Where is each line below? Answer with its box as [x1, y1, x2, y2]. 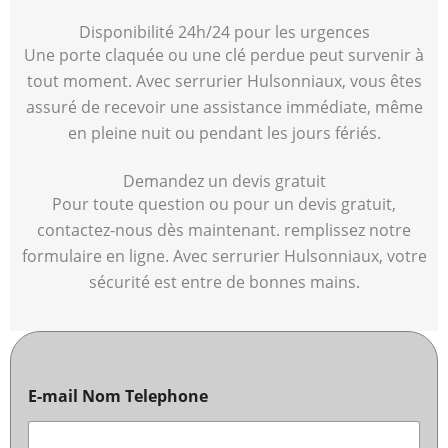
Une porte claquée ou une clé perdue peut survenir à [24, 43, 424, 66]
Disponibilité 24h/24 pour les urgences [78, 20, 370, 43]
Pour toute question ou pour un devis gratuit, [52, 193, 396, 216]
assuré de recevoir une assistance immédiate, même [25, 95, 423, 118]
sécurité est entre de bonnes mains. [88, 271, 360, 294]
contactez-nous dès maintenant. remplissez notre [37, 219, 411, 242]
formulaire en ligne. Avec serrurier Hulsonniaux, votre [21, 245, 427, 268]
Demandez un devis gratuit [122, 170, 326, 193]
